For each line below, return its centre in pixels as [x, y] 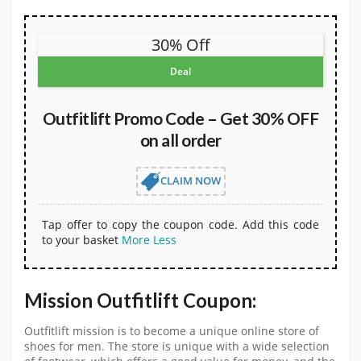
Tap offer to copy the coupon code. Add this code [180, 224]
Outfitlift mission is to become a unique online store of [172, 332]
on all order [180, 139]
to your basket [80, 239]
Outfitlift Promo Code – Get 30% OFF [180, 118]
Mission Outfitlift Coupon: [140, 301]
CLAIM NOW [190, 180]
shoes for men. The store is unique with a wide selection [177, 347]
